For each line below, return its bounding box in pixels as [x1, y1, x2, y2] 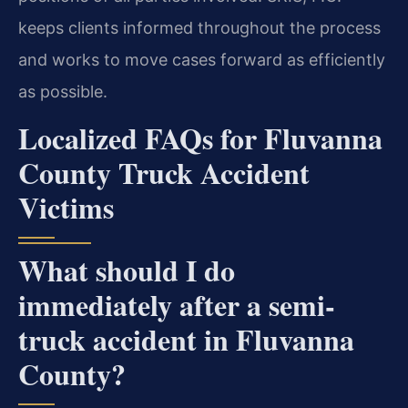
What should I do [18, 248, 235, 291]
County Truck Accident [18, 150, 310, 194]
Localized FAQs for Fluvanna [18, 116, 382, 159]
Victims [18, 185, 114, 229]
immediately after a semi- [18, 282, 335, 326]
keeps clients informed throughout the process [18, 18, 381, 38]
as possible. [18, 82, 107, 102]
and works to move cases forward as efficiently [18, 50, 385, 70]
